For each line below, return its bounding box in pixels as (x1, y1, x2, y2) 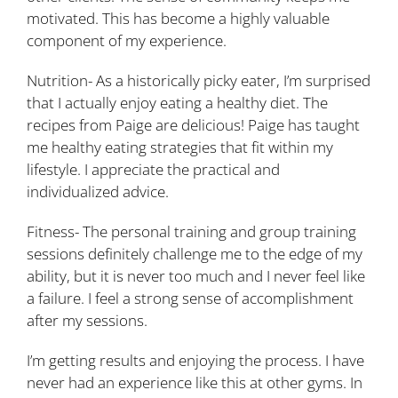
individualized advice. (27, 180, 169, 202)
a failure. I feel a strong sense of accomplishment (27, 287, 354, 308)
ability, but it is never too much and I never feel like (27, 265, 365, 286)
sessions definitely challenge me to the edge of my (27, 243, 362, 264)
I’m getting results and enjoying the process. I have (27, 349, 364, 370)
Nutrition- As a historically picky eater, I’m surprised (27, 69, 370, 91)
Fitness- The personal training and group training (27, 220, 356, 242)
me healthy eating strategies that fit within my (27, 136, 333, 157)
